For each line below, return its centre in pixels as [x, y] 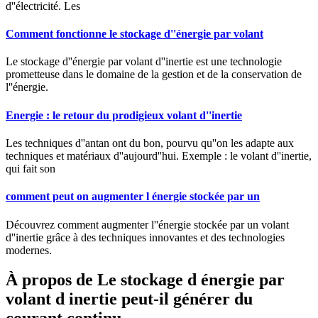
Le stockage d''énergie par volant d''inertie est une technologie [144, 62]
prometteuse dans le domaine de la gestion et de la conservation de [154, 75]
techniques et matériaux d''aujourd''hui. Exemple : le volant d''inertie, [159, 156]
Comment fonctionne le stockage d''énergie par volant [135, 34]
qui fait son [31, 169]
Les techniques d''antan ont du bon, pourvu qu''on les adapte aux [150, 143]
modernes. [29, 250]
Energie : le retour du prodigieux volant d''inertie [124, 115]
